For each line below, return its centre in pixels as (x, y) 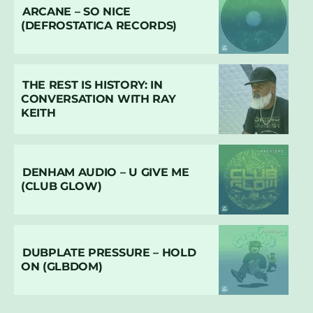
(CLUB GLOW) (61, 186)
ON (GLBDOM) (62, 266)
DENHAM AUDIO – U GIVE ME (106, 172)
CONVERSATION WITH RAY (99, 99)
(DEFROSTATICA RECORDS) (99, 25)
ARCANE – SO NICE (77, 11)
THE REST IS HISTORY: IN (93, 85)
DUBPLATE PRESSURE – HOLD (109, 252)
